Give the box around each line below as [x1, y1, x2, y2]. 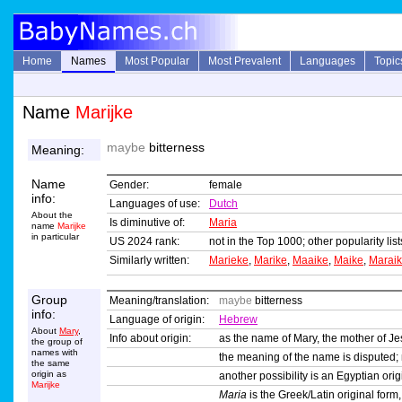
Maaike [293, 254, 328, 267]
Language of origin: [109, 313, 205, 327]
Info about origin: [109, 332, 191, 345]
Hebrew [219, 313, 258, 327]
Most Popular [125, 55, 189, 67]
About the [31, 210, 73, 221]
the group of [31, 336, 83, 347]
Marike [254, 254, 287, 267]
